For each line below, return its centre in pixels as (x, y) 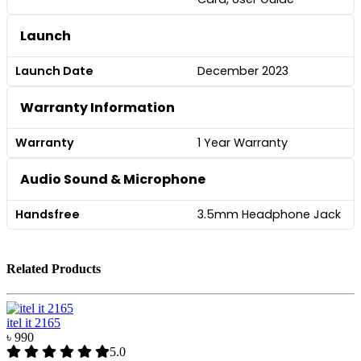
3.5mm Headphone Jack (269, 214)
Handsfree (48, 214)
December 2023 (243, 71)
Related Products (54, 269)
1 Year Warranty (242, 142)
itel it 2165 (33, 323)
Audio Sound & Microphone (113, 179)
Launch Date (55, 71)
